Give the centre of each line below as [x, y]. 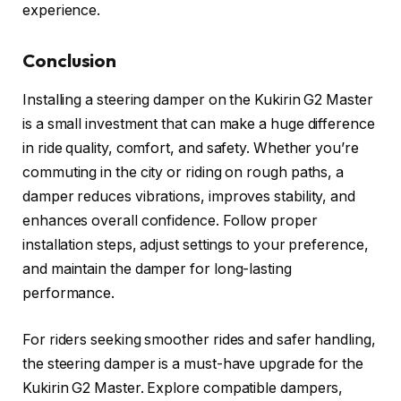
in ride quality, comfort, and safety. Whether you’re [191, 149]
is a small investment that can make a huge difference [199, 124]
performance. [69, 294]
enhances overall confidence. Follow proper [170, 221]
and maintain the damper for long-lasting [157, 269]
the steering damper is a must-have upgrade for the [193, 363]
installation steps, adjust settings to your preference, [196, 245]
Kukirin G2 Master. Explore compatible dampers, [183, 388]
